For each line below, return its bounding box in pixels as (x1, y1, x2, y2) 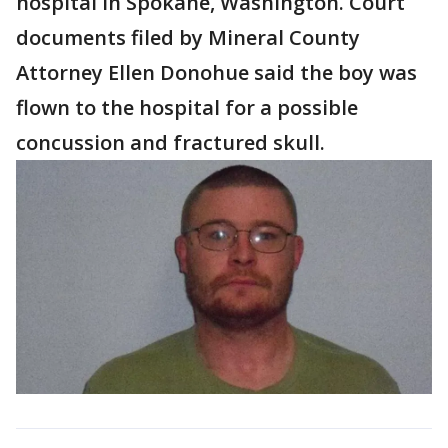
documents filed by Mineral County (16, 24, 360, 51)
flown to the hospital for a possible (16, 94, 358, 121)
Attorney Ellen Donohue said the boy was (16, 59, 417, 86)
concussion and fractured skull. (16, 129, 330, 156)
